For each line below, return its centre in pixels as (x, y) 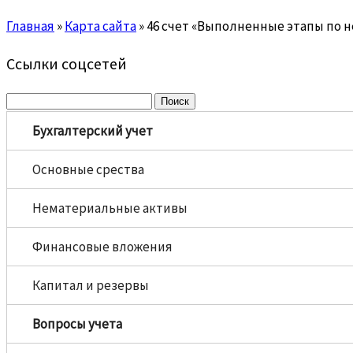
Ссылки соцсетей (67, 64)
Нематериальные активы (110, 208)
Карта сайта (100, 26)
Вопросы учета (77, 324)
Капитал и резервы (91, 286)
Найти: (26, 100)
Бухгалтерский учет (93, 131)
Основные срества (88, 170)
